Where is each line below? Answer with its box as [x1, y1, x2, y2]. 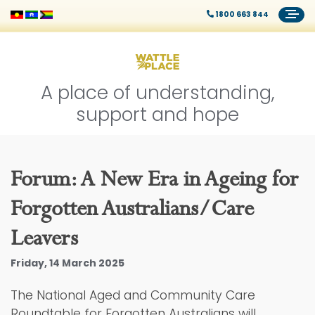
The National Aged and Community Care [11, 287, 255, 304]
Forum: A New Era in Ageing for [11, 165, 298, 194]
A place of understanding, [40, 79, 275, 106]
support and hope [76, 101, 239, 128]
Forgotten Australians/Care [11, 195, 254, 224]
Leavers [11, 224, 78, 253]
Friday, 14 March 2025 [11, 256, 124, 271]
